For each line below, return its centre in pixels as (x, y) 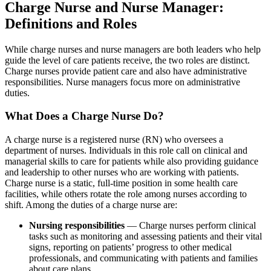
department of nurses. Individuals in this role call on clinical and (126, 151)
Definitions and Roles (71, 23)
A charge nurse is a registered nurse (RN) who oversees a (114, 140)
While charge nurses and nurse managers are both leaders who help (133, 49)
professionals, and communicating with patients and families (143, 258)
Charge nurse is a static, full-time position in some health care (121, 183)
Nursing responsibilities (77, 226)
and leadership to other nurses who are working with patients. (122, 172)
